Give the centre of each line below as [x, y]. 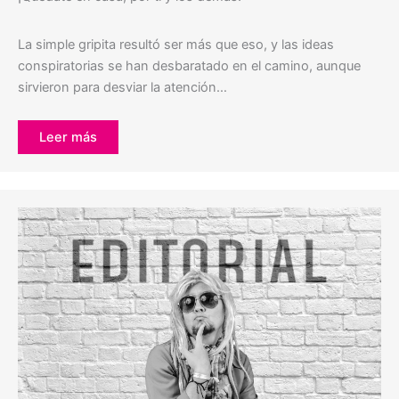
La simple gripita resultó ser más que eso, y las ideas [176, 44]
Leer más [68, 137]
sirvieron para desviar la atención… [122, 87]
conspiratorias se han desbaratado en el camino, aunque [189, 65]
